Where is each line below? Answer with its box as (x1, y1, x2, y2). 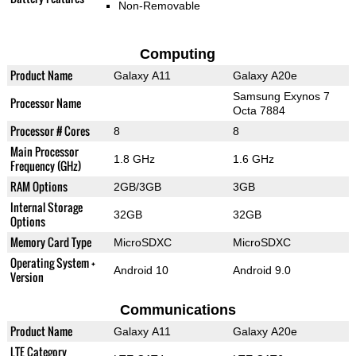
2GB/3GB (113, 180, 161, 194)
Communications (119, 302, 236, 319)
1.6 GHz (232, 153, 274, 166)
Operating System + (10, 254, 95, 272)
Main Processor (10, 143, 79, 161)
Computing (140, 46, 216, 63)
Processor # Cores (10, 122, 90, 140)
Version (10, 269, 44, 286)
